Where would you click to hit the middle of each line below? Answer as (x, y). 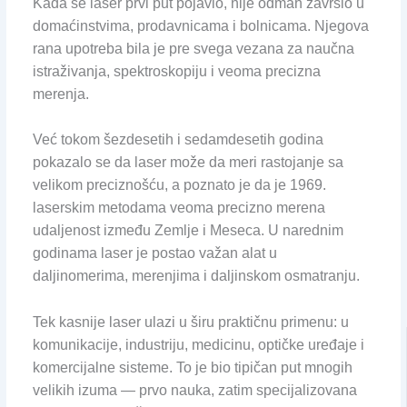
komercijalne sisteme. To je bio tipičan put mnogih (192, 368)
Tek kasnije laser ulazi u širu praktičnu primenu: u (190, 323)
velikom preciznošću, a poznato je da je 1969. (179, 185)
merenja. (60, 94)
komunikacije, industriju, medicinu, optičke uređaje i (198, 345)
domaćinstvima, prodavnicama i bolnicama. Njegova (200, 25)
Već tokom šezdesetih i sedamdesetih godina (178, 140)
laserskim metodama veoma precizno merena (179, 208)
